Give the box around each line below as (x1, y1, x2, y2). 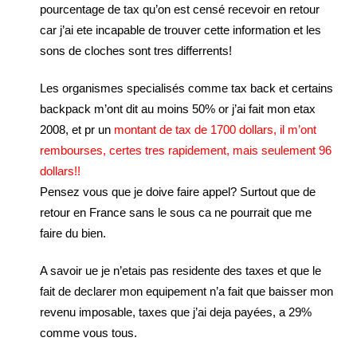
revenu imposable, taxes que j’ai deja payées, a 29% (40, 305, 312, 319)
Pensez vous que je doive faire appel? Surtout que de (40, 185, 316, 198)
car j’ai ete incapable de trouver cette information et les (40, 23, 321, 37)
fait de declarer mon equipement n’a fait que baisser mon (40, 284, 333, 298)
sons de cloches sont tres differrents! (40, 44, 232, 57)
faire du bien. (40, 226, 106, 240)
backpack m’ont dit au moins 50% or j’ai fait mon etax (40, 102, 316, 116)
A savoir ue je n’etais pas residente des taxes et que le (40, 264, 321, 277)
